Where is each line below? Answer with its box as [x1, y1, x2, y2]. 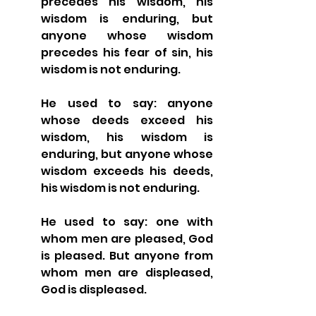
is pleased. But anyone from [41, 247, 213, 264]
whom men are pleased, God [41, 230, 213, 247]
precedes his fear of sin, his [41, 44, 213, 61]
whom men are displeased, [41, 264, 213, 281]
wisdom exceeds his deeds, [41, 162, 213, 179]
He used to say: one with [41, 213, 213, 230]
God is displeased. [41, 281, 147, 298]
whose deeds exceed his [41, 111, 213, 128]
